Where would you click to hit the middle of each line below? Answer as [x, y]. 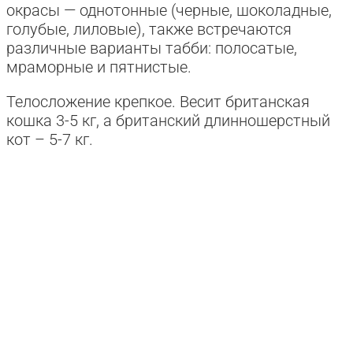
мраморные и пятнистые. [99, 67]
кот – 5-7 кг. [50, 139]
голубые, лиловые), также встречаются [149, 29]
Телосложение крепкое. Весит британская [158, 101]
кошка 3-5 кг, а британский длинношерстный [168, 120]
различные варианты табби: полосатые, [152, 48]
